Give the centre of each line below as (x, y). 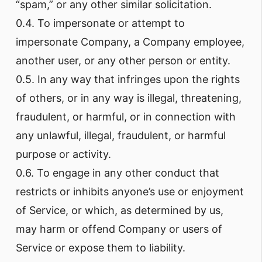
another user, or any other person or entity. (123, 61)
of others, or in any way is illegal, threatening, (129, 98)
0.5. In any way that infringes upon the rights (128, 79)
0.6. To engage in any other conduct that (118, 173)
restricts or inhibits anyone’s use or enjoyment (130, 192)
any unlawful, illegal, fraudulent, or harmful (121, 135)
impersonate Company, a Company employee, (130, 42)
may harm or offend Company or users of (119, 229)
